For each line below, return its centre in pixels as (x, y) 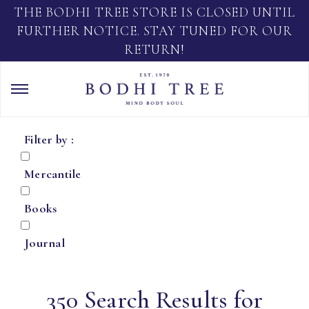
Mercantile (53, 174)
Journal (44, 243)
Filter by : (49, 139)
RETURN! (154, 49)
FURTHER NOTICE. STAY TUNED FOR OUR (154, 31)
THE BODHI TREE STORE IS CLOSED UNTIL (154, 12)
